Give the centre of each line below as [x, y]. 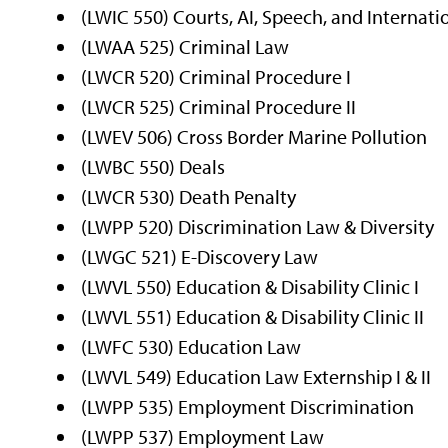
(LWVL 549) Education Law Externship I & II [256, 376]
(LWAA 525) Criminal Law [185, 46]
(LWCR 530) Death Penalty [189, 196]
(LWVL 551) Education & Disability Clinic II [253, 316]
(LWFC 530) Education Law [191, 346]
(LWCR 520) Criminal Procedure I [216, 76]
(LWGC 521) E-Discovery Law [200, 256]
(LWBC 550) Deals [153, 166]
